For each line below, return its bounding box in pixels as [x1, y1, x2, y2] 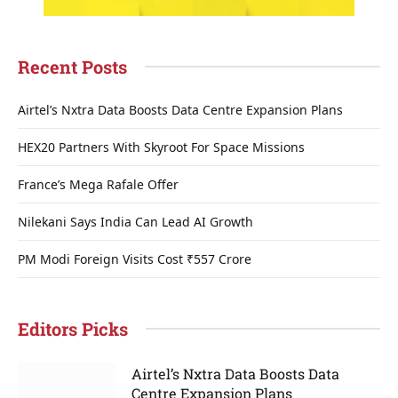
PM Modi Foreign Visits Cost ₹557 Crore [18, 250, 251, 267]
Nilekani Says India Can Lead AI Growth [18, 212, 253, 230]
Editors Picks [18, 316, 128, 340]
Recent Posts [18, 54, 127, 78]
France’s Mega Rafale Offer [18, 175, 179, 193]
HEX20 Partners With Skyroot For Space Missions [18, 138, 305, 155]
